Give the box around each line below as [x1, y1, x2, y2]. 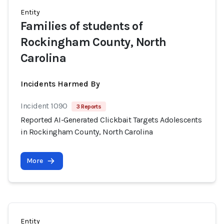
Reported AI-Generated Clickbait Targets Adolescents [20, 115, 202, 124]
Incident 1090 [20, 101, 67, 110]
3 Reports [76, 103, 101, 110]
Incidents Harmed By [20, 79, 100, 88]
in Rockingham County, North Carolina [20, 127, 153, 136]
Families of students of [20, 19, 143, 33]
